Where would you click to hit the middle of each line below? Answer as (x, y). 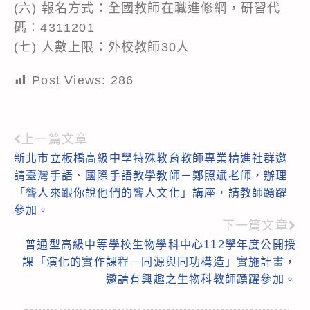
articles (45, 188)
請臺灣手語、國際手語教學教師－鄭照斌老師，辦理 (151, 175)
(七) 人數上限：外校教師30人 (102, 47)
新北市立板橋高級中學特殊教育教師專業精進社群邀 (151, 158)
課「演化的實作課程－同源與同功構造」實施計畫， (159, 262)
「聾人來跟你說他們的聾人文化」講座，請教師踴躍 (151, 192)
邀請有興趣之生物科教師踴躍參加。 (201, 279)
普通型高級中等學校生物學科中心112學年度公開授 (161, 244)
